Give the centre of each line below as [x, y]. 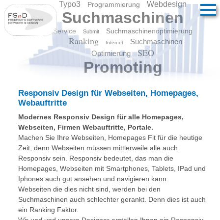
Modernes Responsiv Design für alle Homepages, [101, 117]
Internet [114, 42]
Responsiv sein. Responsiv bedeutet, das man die [96, 158]
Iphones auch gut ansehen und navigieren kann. [93, 179]
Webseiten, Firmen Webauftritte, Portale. [85, 127]
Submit [91, 31]
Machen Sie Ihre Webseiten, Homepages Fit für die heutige [110, 137]
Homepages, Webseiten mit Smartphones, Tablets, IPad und [112, 168]
